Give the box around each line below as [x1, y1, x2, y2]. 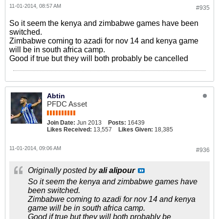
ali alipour [99, 166, 135, 175]
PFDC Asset [47, 100, 87, 108]
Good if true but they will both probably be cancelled [9, 54, 188, 63]
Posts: [108, 119, 126, 126]
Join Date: [47, 119, 75, 126]
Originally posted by [28, 166, 99, 175]
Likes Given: [118, 126, 153, 133]
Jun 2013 [77, 119, 102, 126]
